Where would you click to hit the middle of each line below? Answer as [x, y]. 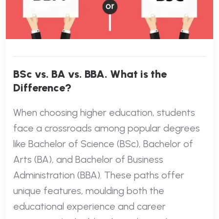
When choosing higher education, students [104, 112]
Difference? [42, 88]
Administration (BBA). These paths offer [99, 175]
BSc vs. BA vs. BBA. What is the [90, 74]
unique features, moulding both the [89, 190]
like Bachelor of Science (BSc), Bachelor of [103, 143]
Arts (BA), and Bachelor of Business [88, 159]
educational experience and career [89, 206]
